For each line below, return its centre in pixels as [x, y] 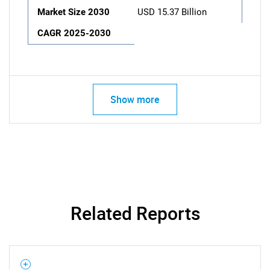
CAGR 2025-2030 [74, 33]
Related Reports [135, 213]
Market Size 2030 [74, 12]
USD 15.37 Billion [172, 12]
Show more [135, 99]
